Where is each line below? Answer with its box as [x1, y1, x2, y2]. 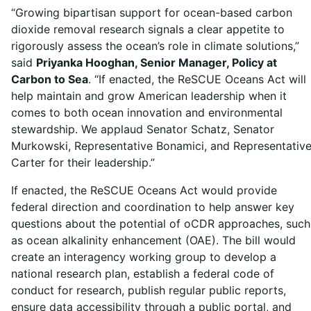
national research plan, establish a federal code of [11, 267, 274, 281]
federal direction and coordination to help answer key [11, 200, 294, 215]
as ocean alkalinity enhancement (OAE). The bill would [11, 233, 296, 248]
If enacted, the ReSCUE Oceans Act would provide [11, 183, 277, 198]
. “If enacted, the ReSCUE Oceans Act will [88, 72, 306, 87]
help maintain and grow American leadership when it [11, 89, 287, 103]
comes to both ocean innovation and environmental [11, 106, 283, 120]
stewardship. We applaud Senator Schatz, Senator [11, 122, 274, 137]
